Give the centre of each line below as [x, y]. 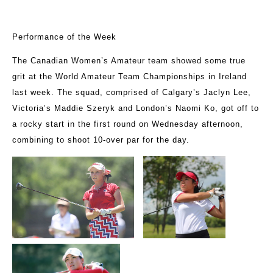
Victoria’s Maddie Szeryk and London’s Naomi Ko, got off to [136, 108]
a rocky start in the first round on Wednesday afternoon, [128, 124]
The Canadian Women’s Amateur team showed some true [129, 61]
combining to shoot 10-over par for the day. [101, 140]
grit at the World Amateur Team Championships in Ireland [129, 77]
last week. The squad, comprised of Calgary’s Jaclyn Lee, [132, 93]
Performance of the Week [64, 37]
